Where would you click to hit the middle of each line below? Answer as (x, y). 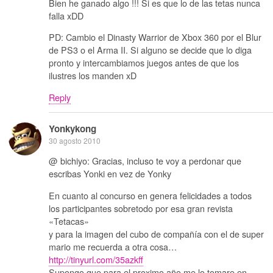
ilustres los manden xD (93, 76)
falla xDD (66, 15)
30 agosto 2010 (75, 140)
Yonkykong (73, 128)
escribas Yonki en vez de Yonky (110, 174)
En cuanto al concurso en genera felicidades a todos (150, 195)
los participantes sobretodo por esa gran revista (141, 208)
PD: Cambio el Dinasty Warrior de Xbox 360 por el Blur (155, 37)
